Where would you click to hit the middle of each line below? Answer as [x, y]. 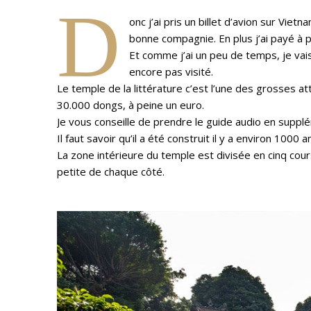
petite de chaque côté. [111, 171]
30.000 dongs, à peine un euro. [131, 105]
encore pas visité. [171, 72]
